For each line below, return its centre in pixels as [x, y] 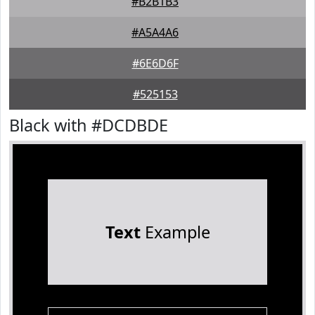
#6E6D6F [155, 63]
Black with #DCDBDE [89, 125]
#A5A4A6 [155, 32]
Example [175, 232]
